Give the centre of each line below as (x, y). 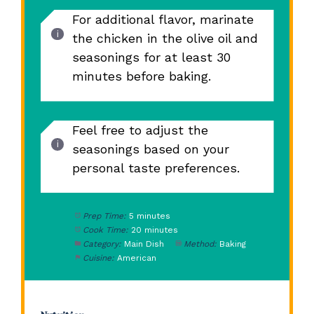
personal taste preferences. (156, 168)
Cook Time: (106, 230)
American (137, 258)
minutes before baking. (141, 76)
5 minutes (150, 216)
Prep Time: (105, 216)
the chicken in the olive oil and (165, 39)
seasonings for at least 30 (151, 57)
